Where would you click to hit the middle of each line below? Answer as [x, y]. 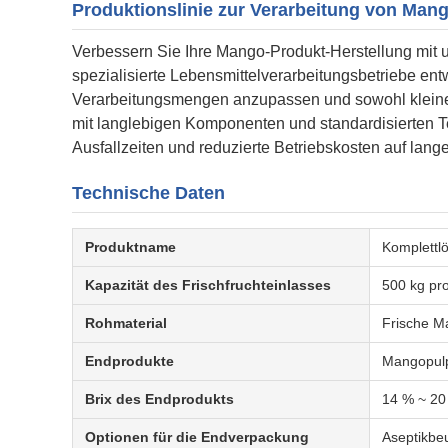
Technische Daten [148, 193]
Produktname [130, 247]
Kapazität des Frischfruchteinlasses [208, 285]
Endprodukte [129, 361]
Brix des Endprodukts [159, 399]
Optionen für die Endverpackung [197, 437]
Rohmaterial [126, 323]
